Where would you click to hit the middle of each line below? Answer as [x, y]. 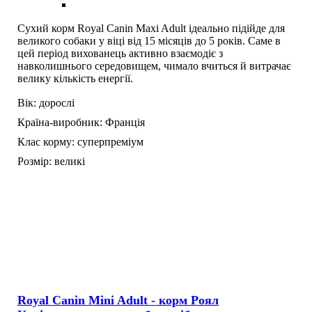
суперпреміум [110, 142]
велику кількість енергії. [75, 79]
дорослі [57, 103]
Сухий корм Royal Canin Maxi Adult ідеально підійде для [151, 29]
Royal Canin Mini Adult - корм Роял [118, 300]
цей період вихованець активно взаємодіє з [120, 54]
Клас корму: [46, 142]
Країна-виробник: [60, 123]
